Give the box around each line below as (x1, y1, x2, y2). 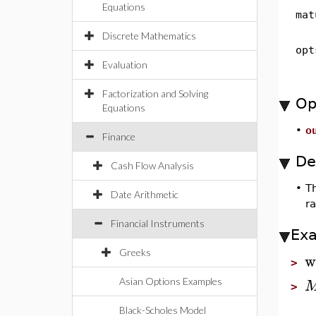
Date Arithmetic (111, 188, 178, 200)
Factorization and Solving (102, 87, 208, 99)
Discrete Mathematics (102, 30, 196, 42)
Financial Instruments (111, 217, 205, 229)
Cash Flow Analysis (111, 159, 194, 171)
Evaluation (102, 59, 147, 71)
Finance (102, 130, 135, 142)
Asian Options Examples (119, 275, 222, 287)
